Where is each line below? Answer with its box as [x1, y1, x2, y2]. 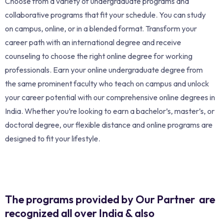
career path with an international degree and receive [5, 37, 181, 47]
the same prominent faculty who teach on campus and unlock [5, 78, 209, 88]
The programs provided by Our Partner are [5, 192, 215, 206]
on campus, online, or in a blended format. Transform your [5, 23, 197, 33]
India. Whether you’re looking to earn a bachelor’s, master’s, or [5, 106, 215, 116]
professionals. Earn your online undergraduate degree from [5, 64, 203, 75]
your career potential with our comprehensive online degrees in [5, 92, 215, 102]
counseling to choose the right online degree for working [5, 51, 192, 61]
